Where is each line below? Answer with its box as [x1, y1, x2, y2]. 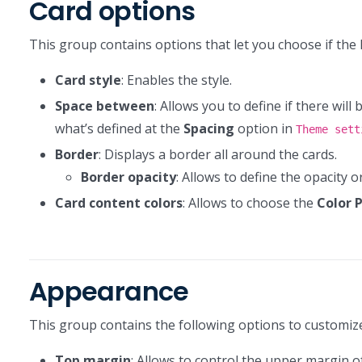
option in [234, 120, 296, 137]
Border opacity [81, 168, 176, 186]
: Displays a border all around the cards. [99, 145, 337, 163]
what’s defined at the [55, 120, 183, 137]
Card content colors [55, 194, 183, 212]
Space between [55, 97, 154, 115]
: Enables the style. [121, 71, 232, 89]
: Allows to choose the [183, 194, 317, 212]
